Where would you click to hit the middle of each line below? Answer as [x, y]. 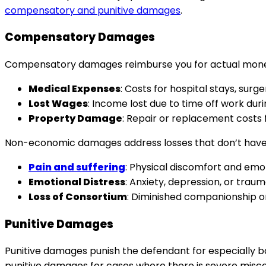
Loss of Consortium [78, 197]
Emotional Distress [77, 182]
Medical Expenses [75, 89]
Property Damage [75, 118]
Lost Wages [58, 104]
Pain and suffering [77, 167]
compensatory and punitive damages [93, 10]
